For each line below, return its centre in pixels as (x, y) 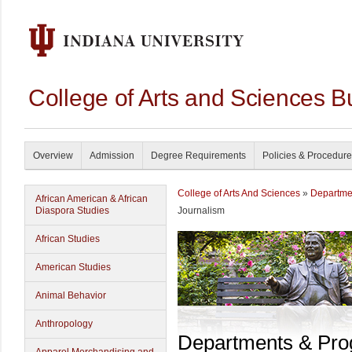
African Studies (68, 239)
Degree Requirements (198, 156)
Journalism (201, 211)
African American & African (92, 199)
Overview (53, 156)
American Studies (73, 267)
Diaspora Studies (72, 211)
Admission (112, 156)
